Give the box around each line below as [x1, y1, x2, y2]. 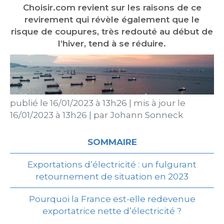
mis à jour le [131, 98, 185, 108]
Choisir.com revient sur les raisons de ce [22, 2, 201, 12]
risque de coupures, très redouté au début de [11, 26, 213, 36]
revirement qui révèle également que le [24, 14, 199, 24]
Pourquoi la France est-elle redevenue [28, 194, 195, 204]
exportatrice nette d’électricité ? [42, 206, 181, 216]
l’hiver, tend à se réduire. [58, 38, 166, 48]
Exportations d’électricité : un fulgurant [27, 159, 196, 169]
